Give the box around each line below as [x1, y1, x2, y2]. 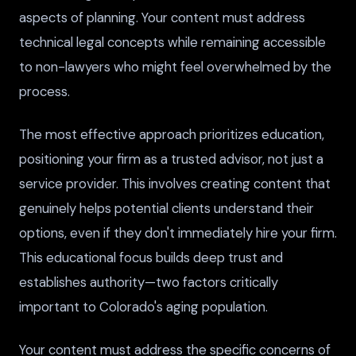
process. [19, 82, 70, 100]
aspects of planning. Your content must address [19, 8, 305, 26]
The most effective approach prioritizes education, [19, 126, 324, 144]
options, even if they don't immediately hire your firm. [19, 224, 337, 242]
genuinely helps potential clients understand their [19, 199, 314, 218]
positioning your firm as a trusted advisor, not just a [19, 150, 323, 168]
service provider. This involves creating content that [19, 175, 331, 193]
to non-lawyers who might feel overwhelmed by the [19, 57, 331, 75]
